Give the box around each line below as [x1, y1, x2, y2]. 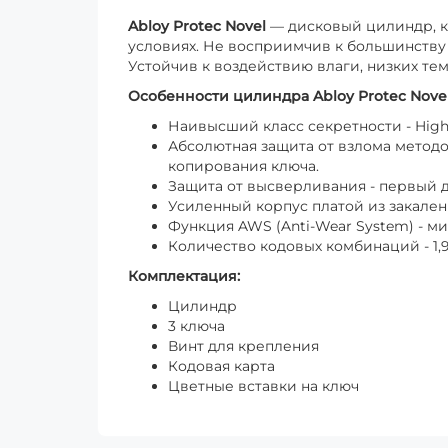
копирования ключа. [168, 157, 319, 176]
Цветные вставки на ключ [168, 377, 359, 396]
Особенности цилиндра [128, 87, 313, 106]
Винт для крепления [168, 337, 319, 356]
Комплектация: [128, 267, 240, 286]
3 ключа [168, 317, 225, 336]
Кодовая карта [168, 357, 275, 376]
